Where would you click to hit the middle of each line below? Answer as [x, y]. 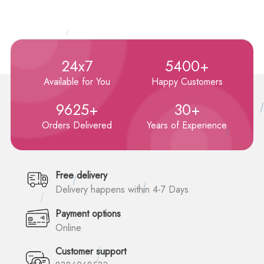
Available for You [77, 82]
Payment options [88, 214]
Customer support [91, 251]
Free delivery [81, 175]
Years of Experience [187, 125]
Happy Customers [187, 82]
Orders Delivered [77, 125]
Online [68, 228]
